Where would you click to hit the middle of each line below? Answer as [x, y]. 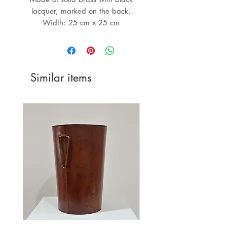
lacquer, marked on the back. [81, 11]
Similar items [61, 78]
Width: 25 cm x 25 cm [81, 23]
